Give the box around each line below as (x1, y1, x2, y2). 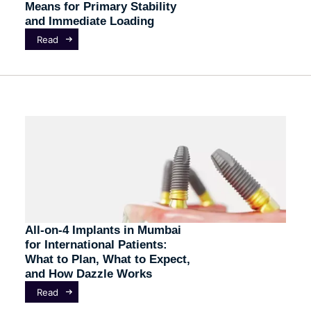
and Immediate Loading (24, 15, 154, 28)
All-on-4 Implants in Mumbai (24, 224, 181, 237)
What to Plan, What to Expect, (24, 253, 190, 266)
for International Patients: (24, 238, 167, 251)
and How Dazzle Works (24, 267, 152, 280)
